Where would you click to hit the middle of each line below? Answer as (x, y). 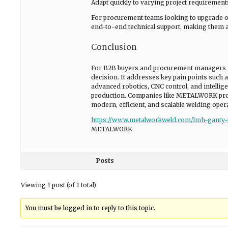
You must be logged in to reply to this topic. (91, 208)
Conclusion (114, 48)
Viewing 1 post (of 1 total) (59, 185)
